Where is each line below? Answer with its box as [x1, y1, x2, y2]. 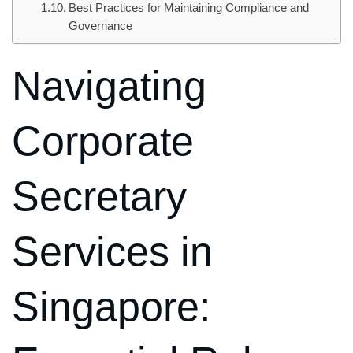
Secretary [12, 173, 187, 220]
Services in [12, 229, 213, 275]
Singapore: [12, 284, 210, 330]
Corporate [12, 118, 194, 165]
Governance [68, 20, 132, 33]
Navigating [12, 63, 206, 110]
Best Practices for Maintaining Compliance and [68, 2, 309, 15]
